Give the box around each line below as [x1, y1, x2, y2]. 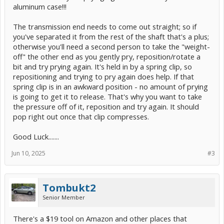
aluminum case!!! [13, 1, 66, 11]
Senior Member [42, 193, 85, 201]
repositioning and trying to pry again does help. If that [13, 71, 194, 81]
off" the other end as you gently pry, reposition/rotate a [13, 51, 200, 61]
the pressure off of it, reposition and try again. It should [13, 101, 199, 111]
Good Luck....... [13, 131, 59, 141]
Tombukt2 [42, 180, 95, 194]
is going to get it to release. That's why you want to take [13, 91, 202, 101]
